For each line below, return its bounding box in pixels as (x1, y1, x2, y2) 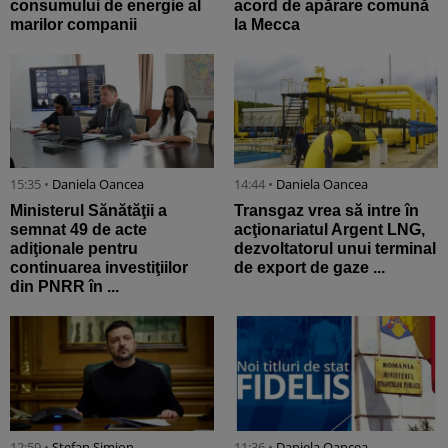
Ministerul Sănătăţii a (10, 202, 167, 220)
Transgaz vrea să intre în (234, 202, 419, 220)
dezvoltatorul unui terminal (234, 240, 436, 258)
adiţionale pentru (10, 240, 138, 258)
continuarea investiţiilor (10, 259, 188, 277)
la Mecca (234, 15, 300, 33)
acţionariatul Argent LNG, (234, 221, 425, 239)
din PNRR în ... (10, 278, 119, 296)
